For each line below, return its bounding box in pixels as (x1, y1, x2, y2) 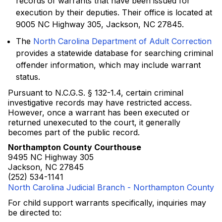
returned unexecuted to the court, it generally (8, 117, 180, 127)
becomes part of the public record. (8, 127, 140, 137)
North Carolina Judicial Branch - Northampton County (8, 182, 214, 192)
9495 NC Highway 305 (8, 152, 94, 162)
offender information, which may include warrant (16, 60, 201, 70)
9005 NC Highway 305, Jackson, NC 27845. (16, 19, 184, 29)
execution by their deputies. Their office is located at (16, 7, 212, 17)
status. (16, 72, 40, 82)
